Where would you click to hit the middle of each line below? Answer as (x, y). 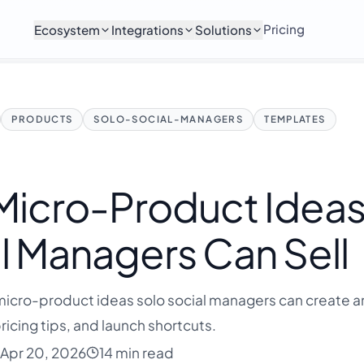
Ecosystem (67, 29)
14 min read (136, 352)
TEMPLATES (295, 119)
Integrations (147, 29)
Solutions (223, 29)
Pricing (284, 29)
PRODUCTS (42, 119)
